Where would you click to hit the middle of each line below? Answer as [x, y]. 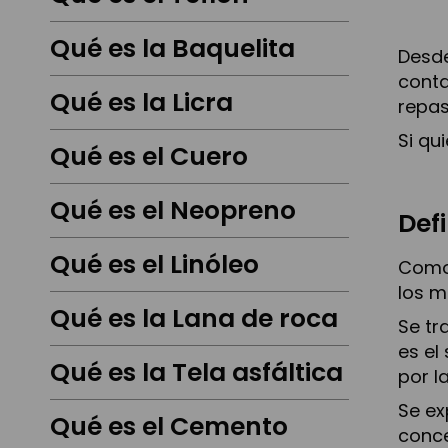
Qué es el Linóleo [154, 265]
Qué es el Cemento [169, 427]
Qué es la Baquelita [172, 49]
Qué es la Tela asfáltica [196, 373]
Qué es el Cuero [149, 157]
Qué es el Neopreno [173, 211]
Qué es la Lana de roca [194, 319]
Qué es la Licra [141, 103]
